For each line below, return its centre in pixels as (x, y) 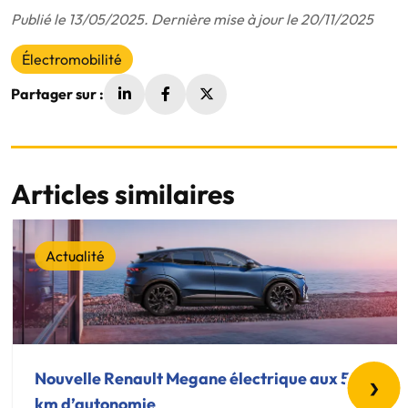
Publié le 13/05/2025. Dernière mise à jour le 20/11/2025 (192, 19)
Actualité (75, 255)
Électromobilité (72, 59)
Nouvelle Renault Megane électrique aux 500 (203, 378)
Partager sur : (57, 94)
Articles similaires (123, 194)
